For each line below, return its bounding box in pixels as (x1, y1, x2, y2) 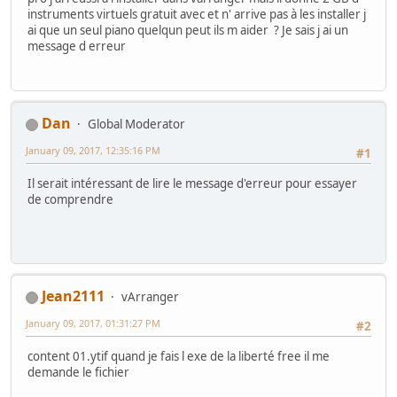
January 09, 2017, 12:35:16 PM (26, 144, 160, 158)
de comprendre (27, 191, 113, 208)
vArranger (121, 289, 179, 306)
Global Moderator (88, 116, 185, 133)
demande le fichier (27, 364, 129, 381)
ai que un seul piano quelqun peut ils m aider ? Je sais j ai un (27, 21, 348, 38)
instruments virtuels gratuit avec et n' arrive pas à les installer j (27, 5, 366, 22)
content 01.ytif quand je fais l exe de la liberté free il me (27, 348, 330, 365)
